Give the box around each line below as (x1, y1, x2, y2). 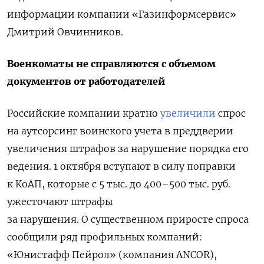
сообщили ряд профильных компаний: (7, 231, 203, 243)
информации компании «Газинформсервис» (7, 8, 236, 21)
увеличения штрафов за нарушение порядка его (7, 143, 249, 155)
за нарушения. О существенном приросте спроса (7, 213, 249, 226)
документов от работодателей (7, 75, 165, 88)
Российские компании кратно (7, 107, 160, 120)
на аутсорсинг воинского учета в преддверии (7, 125, 233, 137)
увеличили (160, 107, 216, 120)
